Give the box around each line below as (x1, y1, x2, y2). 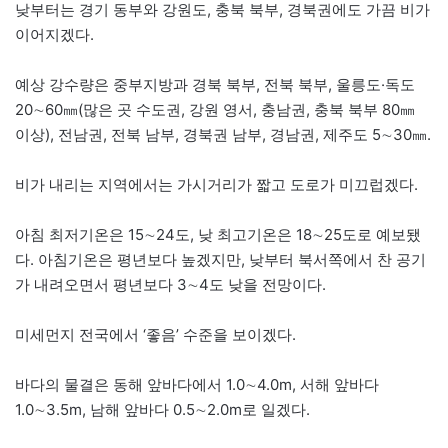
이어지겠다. (15, 24, 94, 44)
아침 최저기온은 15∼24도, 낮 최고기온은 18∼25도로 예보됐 (15, 224, 421, 244)
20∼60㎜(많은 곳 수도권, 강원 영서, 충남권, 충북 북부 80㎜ (15, 99, 415, 119)
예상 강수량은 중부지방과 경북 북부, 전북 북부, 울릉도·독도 (15, 74, 415, 94)
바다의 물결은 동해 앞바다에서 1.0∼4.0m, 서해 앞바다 (15, 374, 379, 394)
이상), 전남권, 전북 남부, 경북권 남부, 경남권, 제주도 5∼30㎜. (15, 124, 431, 144)
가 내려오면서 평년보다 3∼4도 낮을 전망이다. (15, 274, 326, 294)
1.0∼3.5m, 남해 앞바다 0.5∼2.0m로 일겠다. (15, 399, 310, 419)
